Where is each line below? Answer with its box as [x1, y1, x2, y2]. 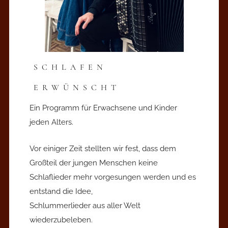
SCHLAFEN [33, 62, 107, 72]
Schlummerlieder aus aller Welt [30, 201, 140, 210]
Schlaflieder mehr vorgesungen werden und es [30, 172, 196, 182]
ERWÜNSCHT [33, 82, 120, 93]
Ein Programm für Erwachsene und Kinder [30, 103, 177, 112]
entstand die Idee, [30, 186, 93, 196]
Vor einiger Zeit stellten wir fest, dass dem [30, 144, 176, 153]
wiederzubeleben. [30, 215, 93, 224]
